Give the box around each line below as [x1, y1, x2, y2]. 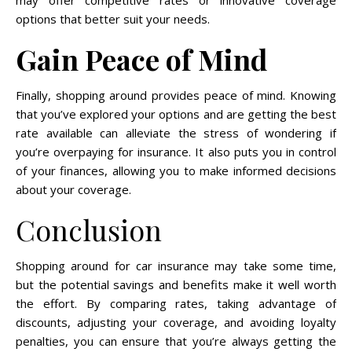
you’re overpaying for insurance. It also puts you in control [16, 144, 336, 159]
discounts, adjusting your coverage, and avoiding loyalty [16, 314, 336, 330]
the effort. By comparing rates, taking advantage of [16, 295, 336, 311]
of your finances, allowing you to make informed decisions [16, 163, 336, 178]
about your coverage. [16, 181, 131, 197]
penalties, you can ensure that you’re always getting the [16, 333, 336, 349]
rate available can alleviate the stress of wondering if [16, 125, 336, 141]
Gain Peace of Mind [16, 40, 267, 78]
